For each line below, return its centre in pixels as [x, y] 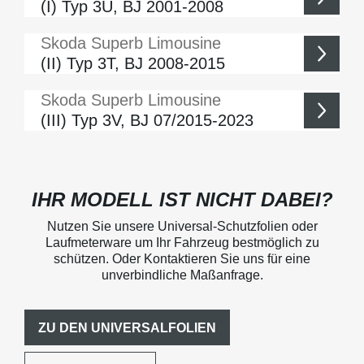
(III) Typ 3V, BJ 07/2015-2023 [147, 120]
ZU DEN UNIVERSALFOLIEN [127, 327]
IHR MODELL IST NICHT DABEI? [182, 199]
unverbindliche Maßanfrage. [182, 275]
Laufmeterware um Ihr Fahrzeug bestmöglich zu [182, 243]
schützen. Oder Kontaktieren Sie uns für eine [182, 259]
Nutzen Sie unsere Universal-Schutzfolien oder [182, 227]
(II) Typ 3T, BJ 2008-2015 [133, 63]
